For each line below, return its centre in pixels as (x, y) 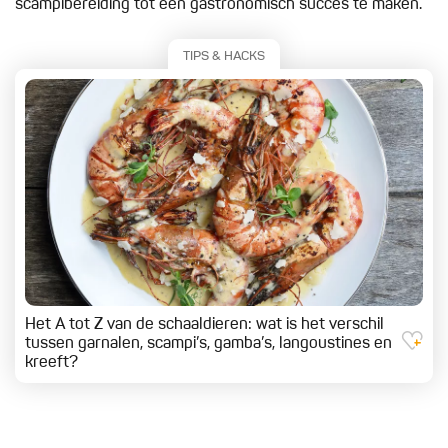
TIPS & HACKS (224, 56)
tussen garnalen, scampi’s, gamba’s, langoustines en (208, 344)
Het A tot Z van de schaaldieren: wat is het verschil (204, 325)
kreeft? (51, 363)
